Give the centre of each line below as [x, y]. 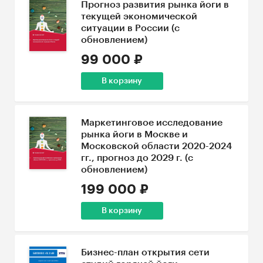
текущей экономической [139, 16]
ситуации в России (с [130, 28]
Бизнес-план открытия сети [145, 252]
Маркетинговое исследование [151, 123]
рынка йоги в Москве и [134, 134]
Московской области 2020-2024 [156, 146]
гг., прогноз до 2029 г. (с [137, 158]
